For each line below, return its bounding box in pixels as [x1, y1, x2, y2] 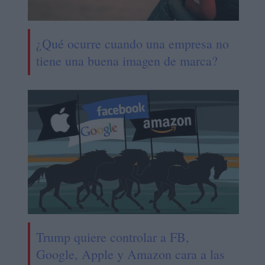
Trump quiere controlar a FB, [35, 228, 189, 246]
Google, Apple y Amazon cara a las [35, 245, 225, 263]
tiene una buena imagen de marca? [35, 52, 218, 70]
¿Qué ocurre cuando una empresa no [35, 35, 229, 53]
